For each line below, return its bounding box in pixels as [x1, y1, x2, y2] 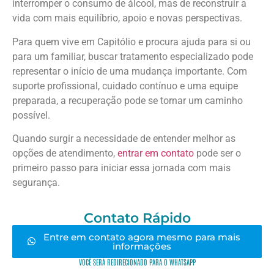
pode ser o [194, 147, 241, 160]
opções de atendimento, [12, 147, 117, 160]
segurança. [12, 177, 60, 189]
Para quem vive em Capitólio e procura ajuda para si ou [12, 35, 251, 48]
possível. [12, 109, 50, 121]
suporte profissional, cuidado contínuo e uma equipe [12, 80, 238, 92]
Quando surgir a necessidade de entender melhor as [12, 133, 235, 145]
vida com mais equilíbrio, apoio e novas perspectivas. [12, 12, 242, 24]
